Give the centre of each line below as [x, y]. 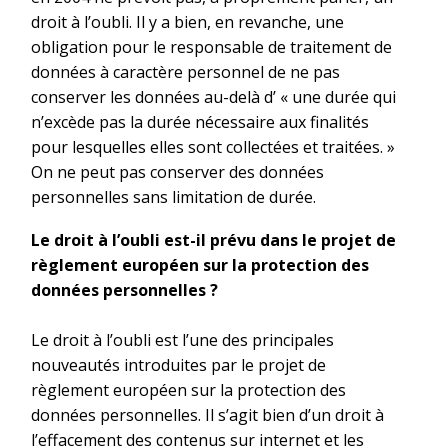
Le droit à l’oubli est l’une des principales [182, 339]
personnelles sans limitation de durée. [173, 197]
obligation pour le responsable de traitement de [211, 47]
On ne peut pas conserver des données [177, 172]
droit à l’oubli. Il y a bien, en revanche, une [187, 22]
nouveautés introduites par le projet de [178, 364]
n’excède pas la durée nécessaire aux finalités [200, 122]
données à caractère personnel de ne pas [185, 72]
